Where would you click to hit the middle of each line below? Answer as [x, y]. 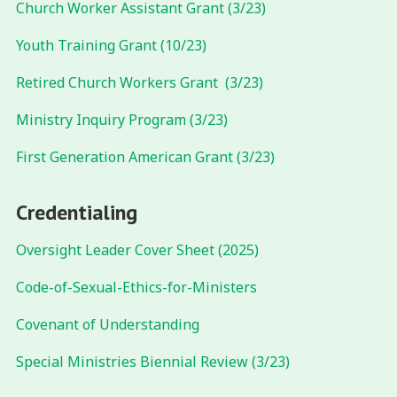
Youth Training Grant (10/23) [111, 46]
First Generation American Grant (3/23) [145, 157]
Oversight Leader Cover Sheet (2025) [137, 250]
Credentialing [76, 213]
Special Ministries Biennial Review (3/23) [152, 362]
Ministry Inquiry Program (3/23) [121, 120]
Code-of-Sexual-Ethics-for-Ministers [136, 288]
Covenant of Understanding [107, 325]
